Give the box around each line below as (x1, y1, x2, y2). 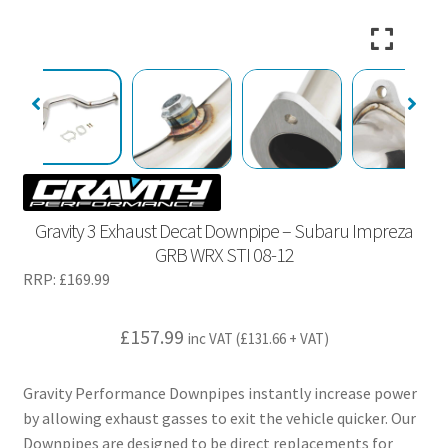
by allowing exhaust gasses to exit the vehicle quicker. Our (22, 407, 416, 428)
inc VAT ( (187, 328, 240, 348)
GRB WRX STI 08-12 (154, 242, 294, 268)
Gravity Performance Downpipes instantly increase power (22, 382, 417, 403)
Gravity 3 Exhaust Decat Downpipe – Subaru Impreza (35, 218, 413, 244)
